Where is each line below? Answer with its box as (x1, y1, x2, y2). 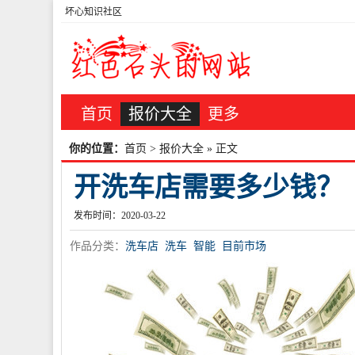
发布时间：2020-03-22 (74, 210, 166, 221)
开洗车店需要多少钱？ (74, 173, 343, 202)
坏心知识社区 (65, 6, 122, 17)
